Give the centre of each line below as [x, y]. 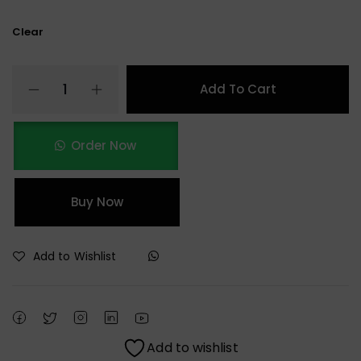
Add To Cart [238, 89]
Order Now [104, 145]
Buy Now [98, 201]
